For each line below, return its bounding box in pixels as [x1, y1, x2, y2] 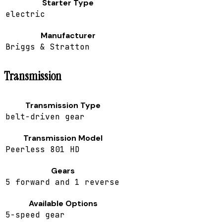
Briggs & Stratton [5, 42, 90, 53]
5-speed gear [5, 210, 65, 221]
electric [5, 9, 45, 20]
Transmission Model [23, 133, 103, 144]
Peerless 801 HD [5, 144, 80, 155]
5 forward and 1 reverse [5, 177, 119, 188]
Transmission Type [25, 100, 101, 111]
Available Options [28, 198, 98, 209]
